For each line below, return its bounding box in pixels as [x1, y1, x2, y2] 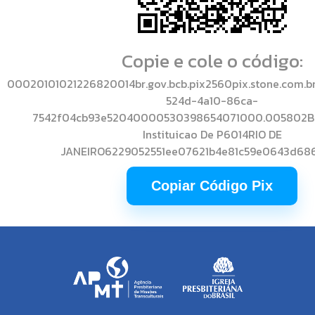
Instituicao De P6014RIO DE [142, 125, 282, 143]
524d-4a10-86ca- [166, 91, 258, 109]
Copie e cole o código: [121, 46, 303, 75]
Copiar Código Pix [151, 177, 273, 193]
